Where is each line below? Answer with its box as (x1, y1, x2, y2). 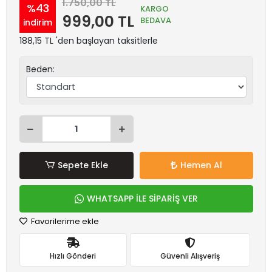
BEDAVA (140, 14, 171, 26)
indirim (23, 16, 52, 29)
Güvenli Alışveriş (160, 251, 220, 262)
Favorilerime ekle (29, 215, 99, 227)
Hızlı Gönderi (50, 251, 97, 262)
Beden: (26, 63, 55, 75)
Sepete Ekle (57, 158, 108, 171)
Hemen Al (180, 158, 222, 171)
